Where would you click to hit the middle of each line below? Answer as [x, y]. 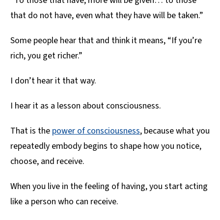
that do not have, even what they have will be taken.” [107, 16]
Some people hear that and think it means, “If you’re [106, 41]
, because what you [175, 131]
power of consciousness [96, 131]
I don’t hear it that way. [53, 81]
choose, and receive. [48, 162]
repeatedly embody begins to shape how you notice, [106, 146]
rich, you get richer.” [46, 56]
